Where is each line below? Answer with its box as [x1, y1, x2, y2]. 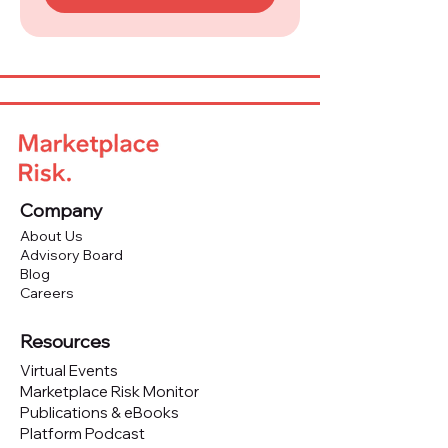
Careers [20, 284, 74, 302]
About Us [20, 227, 83, 245]
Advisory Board [20, 246, 123, 264]
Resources [20, 330, 110, 353]
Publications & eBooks [20, 403, 179, 422]
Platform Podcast [20, 424, 145, 443]
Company [20, 199, 103, 222]
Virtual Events [20, 361, 118, 380]
